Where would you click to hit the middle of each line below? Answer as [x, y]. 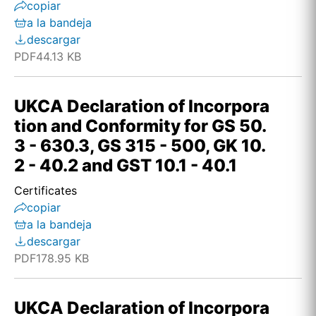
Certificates [45, 190]
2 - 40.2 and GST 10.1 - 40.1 [126, 165]
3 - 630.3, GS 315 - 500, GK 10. [140, 146]
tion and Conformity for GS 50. [140, 126]
